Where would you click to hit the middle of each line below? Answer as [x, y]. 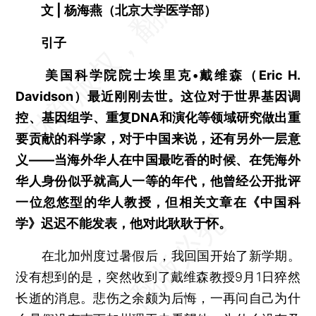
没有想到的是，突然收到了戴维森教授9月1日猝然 [158, 276]
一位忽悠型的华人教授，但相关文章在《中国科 [158, 202]
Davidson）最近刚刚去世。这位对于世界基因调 [158, 96]
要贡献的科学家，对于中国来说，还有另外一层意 [158, 138]
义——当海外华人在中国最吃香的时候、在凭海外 [158, 159]
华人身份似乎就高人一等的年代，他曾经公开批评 [158, 181]
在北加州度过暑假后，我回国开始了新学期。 [158, 255]
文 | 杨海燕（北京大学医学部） [116, 10]
